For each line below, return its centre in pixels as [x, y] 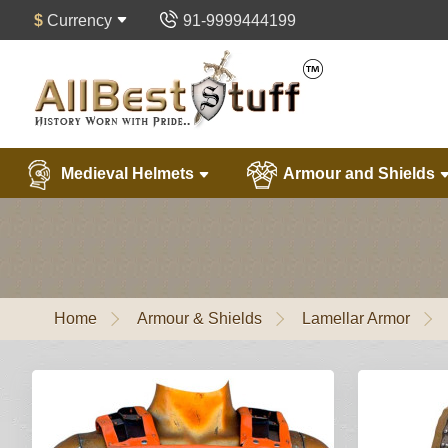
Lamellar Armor [356, 318]
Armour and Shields [359, 174]
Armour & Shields [199, 318]
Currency [79, 20]
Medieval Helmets [127, 174]
